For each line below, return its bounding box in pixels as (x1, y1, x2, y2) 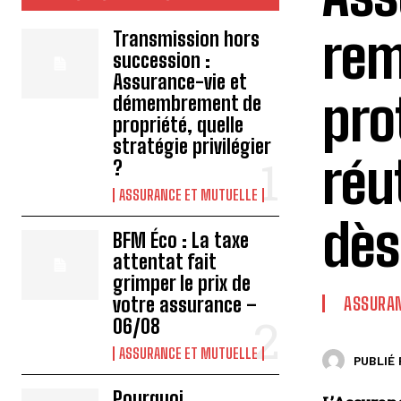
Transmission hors (113, 27, 260, 51)
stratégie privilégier (113, 134, 272, 158)
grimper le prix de (113, 271, 252, 295)
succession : (113, 48, 211, 73)
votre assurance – (113, 293, 258, 317)
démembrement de (113, 91, 262, 115)
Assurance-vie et (113, 70, 248, 94)
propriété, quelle (113, 113, 244, 137)
